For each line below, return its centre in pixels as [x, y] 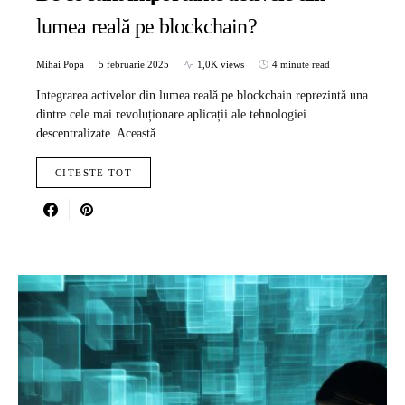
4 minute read [301, 65]
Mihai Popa [60, 65]
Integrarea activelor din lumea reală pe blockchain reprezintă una [202, 96]
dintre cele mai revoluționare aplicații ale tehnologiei [171, 115]
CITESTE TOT [94, 173]
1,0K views [221, 65]
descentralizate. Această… [102, 134]
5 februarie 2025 [134, 65]
